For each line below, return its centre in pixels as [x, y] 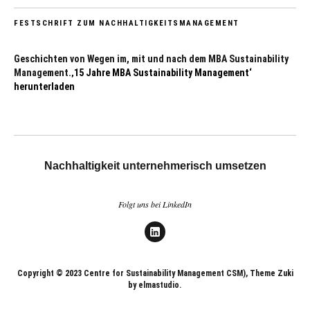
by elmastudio [154, 285]
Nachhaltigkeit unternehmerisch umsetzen [155, 165]
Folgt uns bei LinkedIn [155, 204]
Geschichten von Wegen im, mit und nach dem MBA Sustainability [151, 58]
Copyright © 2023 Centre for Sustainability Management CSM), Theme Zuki [155, 273]
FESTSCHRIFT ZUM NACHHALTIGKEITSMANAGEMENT [127, 23]
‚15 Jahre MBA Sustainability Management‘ [162, 72]
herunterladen [44, 86]
